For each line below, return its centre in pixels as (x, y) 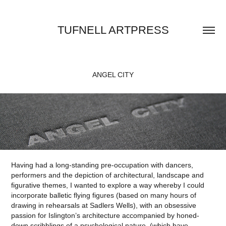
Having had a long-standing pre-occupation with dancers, (102, 165)
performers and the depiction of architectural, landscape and (108, 175)
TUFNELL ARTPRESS (113, 30)
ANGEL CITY (113, 75)
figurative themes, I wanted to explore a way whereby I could (108, 185)
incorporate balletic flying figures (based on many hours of (104, 195)
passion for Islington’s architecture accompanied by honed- (105, 215)
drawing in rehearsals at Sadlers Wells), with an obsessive (104, 205)
